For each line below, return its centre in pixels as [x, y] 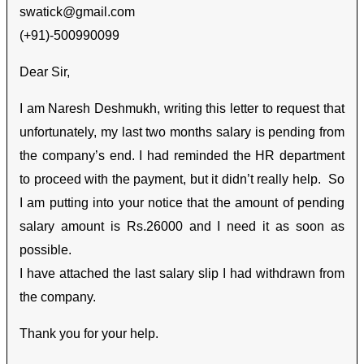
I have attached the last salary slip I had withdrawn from [182, 274]
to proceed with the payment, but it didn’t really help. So [182, 180]
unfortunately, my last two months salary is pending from [182, 132]
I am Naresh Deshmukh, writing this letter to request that [182, 109]
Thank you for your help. [89, 334]
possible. [45, 250]
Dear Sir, [45, 72]
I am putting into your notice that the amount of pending [182, 203]
